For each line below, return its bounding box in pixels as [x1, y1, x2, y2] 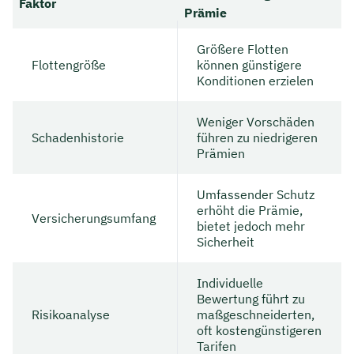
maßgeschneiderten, [197, 306, 314, 322]
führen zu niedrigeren [197, 129, 318, 145]
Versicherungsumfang [32, 209, 156, 226]
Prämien [197, 145, 245, 161]
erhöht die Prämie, [197, 201, 303, 218]
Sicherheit [197, 233, 254, 250]
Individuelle [197, 274, 263, 291]
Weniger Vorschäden [197, 113, 314, 130]
